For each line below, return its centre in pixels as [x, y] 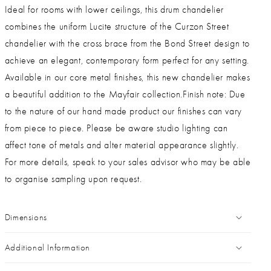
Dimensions [26, 217]
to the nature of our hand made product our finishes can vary [123, 111]
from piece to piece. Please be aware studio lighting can [116, 128]
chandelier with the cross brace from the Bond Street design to [127, 43]
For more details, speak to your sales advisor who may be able [128, 162]
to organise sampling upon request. [73, 179]
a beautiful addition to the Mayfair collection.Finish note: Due [125, 94]
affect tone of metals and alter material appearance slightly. [122, 145]
